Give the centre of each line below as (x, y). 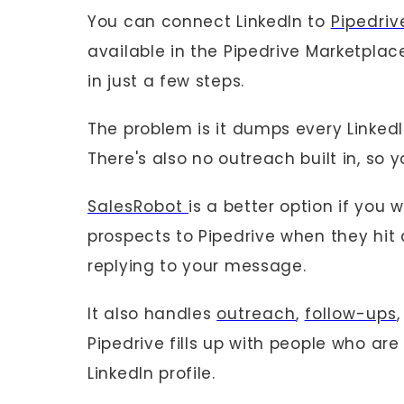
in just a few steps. (166, 82)
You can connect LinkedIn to (209, 22)
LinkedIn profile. (151, 374)
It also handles (152, 314)
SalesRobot (138, 207)
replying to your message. (197, 266)
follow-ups (350, 314)
